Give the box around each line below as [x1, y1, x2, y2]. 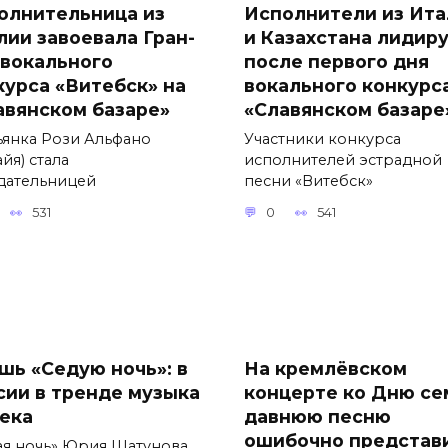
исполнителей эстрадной [244, 150, 442, 169]
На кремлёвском [244, 357, 407, 379]
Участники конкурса [244, 129, 401, 148]
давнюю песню [244, 405, 391, 427]
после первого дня [244, 50, 429, 72]
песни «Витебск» [244, 171, 373, 190]
